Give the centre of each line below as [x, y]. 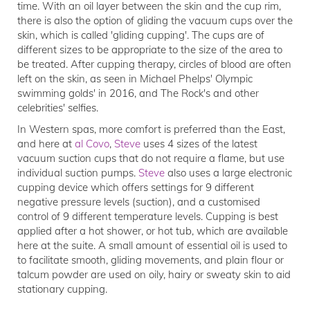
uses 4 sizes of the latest [199, 144]
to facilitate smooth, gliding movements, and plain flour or [151, 260]
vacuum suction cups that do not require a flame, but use [151, 158]
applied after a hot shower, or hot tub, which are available [153, 231]
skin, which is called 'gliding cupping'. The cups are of [141, 35]
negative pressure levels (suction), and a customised [139, 202]
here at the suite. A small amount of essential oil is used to [152, 245]
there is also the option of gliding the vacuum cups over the [155, 20]
